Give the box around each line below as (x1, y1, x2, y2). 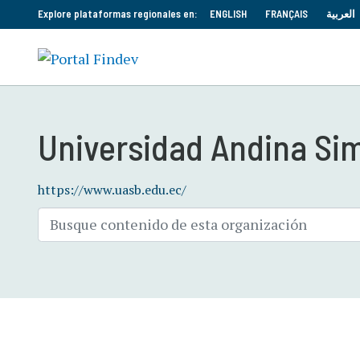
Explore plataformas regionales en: (38, 7, 198, 20)
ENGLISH (210, 7, 247, 20)
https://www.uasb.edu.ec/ (38, 181, 186, 198)
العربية (326, 7, 355, 20)
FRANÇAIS (265, 7, 308, 20)
